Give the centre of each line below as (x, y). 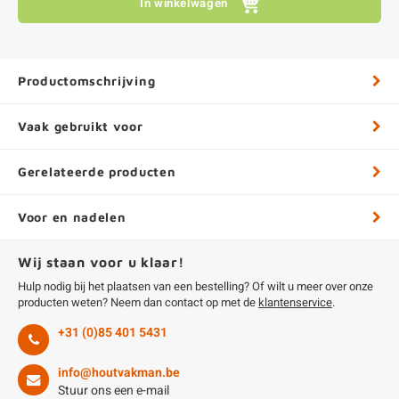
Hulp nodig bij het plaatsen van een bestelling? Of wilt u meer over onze (195, 286)
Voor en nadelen (72, 217)
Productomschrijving (87, 81)
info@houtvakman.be (119, 373)
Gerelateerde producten (97, 171)
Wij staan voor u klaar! (101, 262)
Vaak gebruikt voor (81, 126)
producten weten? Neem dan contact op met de (138, 302)
